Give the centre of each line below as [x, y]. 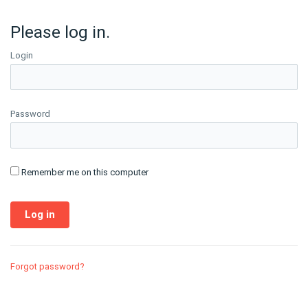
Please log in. [60, 32]
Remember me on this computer [85, 172]
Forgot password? [47, 266]
